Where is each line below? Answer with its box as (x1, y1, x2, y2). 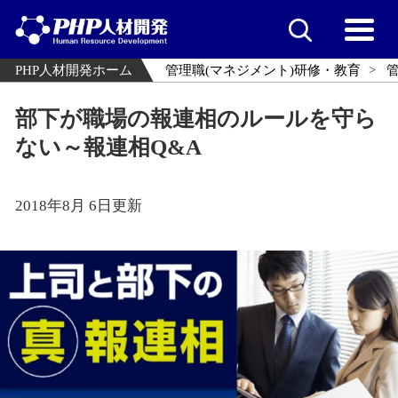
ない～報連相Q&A (14, 135, 202, 160)
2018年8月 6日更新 (14, 197, 142, 215)
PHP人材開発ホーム (14, 63, 132, 78)
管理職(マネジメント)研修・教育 (165, 63, 362, 78)
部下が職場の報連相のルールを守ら (14, 107, 377, 131)
